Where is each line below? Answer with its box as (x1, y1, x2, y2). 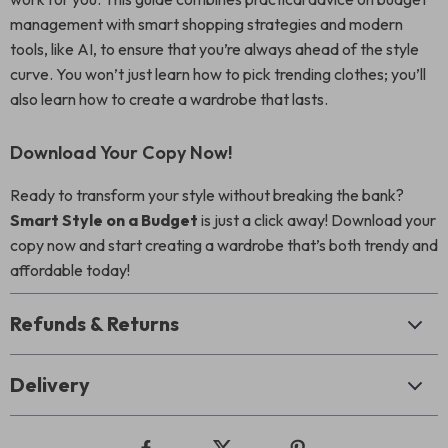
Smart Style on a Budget (10, 210, 198, 230)
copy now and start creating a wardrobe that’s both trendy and (10, 235, 438, 255)
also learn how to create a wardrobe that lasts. (10, 89, 328, 109)
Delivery (10, 372, 90, 397)
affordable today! (10, 260, 130, 280)
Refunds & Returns (10, 311, 179, 336)
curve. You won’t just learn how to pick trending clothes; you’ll (10, 64, 426, 84)
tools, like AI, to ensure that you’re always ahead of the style (10, 39, 419, 59)
